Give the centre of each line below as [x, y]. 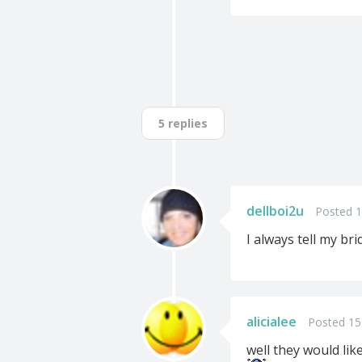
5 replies [183, 123]
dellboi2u [275, 211]
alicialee [271, 322]
